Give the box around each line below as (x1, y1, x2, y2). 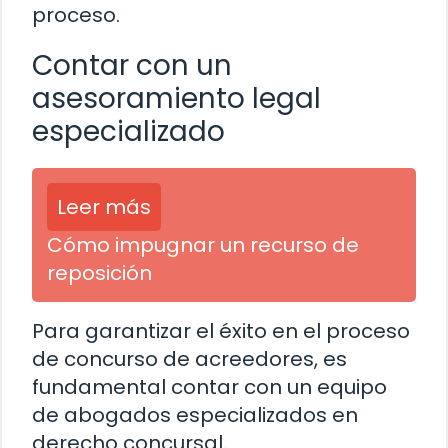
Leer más (57, 193, 151, 222)
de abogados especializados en (32, 401, 358, 430)
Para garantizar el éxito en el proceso (32, 317, 410, 346)
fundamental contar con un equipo (32, 373, 387, 402)
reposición (47, 259, 152, 288)
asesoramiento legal (32, 79, 321, 119)
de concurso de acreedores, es (32, 345, 347, 374)
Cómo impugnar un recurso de (47, 231, 359, 260)
